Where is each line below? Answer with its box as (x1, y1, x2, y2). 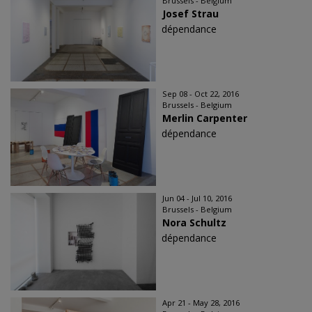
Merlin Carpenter (162, 111, 247, 125)
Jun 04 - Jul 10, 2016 (162, 193, 232, 203)
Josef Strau (162, 7, 219, 20)
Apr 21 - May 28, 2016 (162, 297, 240, 308)
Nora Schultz (162, 216, 226, 229)
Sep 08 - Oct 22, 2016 (162, 88, 239, 99)
